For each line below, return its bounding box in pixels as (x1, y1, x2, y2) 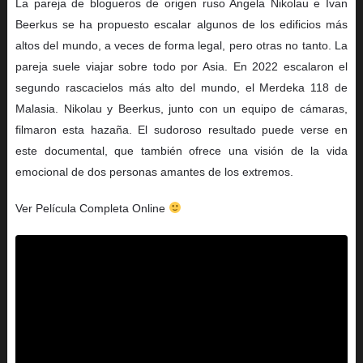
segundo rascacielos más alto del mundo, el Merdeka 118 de (15, 80, 348, 94)
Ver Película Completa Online (15, 201, 169, 215)
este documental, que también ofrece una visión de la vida (15, 143, 348, 157)
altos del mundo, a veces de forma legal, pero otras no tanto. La (15, 38, 348, 52)
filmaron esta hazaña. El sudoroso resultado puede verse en (15, 122, 348, 136)
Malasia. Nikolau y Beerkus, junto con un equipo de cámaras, (15, 101, 348, 115)
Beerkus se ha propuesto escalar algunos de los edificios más (15, 17, 348, 31)
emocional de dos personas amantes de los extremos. (15, 164, 293, 178)
